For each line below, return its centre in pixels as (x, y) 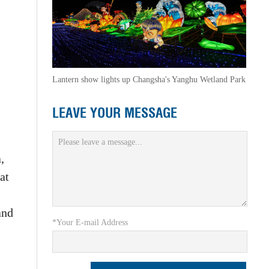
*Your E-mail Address (90, 223)
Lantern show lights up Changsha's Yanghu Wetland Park (149, 80)
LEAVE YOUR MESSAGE (114, 113)
